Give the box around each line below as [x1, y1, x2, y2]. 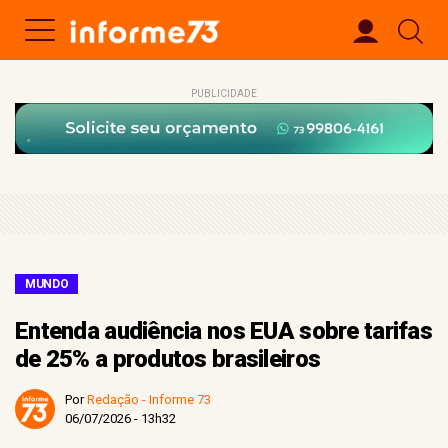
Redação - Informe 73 [87, 392, 211, 407]
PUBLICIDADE [191, 88, 257, 99]
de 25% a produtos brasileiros [15, 345, 321, 373]
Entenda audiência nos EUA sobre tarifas [15, 317, 432, 345]
